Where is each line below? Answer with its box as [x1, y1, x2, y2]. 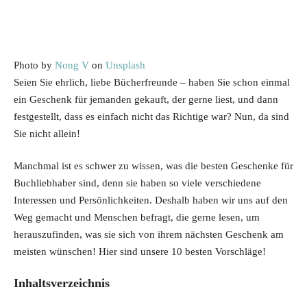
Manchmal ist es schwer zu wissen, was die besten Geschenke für [14, 160, 293, 172]
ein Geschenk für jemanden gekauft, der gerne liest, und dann [14, 93, 278, 105]
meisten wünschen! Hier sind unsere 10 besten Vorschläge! [14, 246, 266, 258]
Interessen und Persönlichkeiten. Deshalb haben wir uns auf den [14, 195, 288, 206]
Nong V [55, 59, 89, 71]
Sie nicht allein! [14, 127, 83, 139]
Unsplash [106, 59, 145, 71]
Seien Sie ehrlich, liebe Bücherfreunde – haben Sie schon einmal [14, 76, 290, 88]
